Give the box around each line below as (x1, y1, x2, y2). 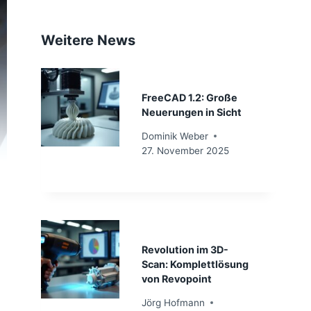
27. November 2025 (141, 144, 229, 156)
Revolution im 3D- (141, 243, 228, 255)
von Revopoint (141, 272, 212, 285)
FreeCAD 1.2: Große (141, 92, 237, 104)
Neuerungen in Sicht (141, 106, 242, 119)
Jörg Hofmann (141, 296, 205, 308)
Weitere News (41, 31, 136, 49)
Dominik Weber (141, 130, 208, 142)
